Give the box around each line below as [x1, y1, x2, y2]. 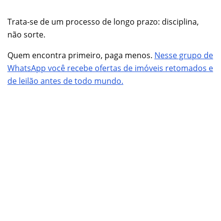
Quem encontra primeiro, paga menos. [7, 49, 154, 61]
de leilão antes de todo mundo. [7, 75, 123, 86]
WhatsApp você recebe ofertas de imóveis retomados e [7, 62, 213, 74]
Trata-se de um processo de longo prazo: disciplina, [7, 16, 199, 27]
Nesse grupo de [154, 49, 213, 61]
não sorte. [7, 29, 45, 40]
